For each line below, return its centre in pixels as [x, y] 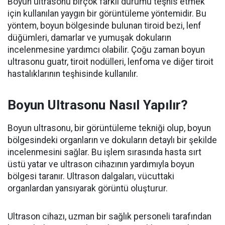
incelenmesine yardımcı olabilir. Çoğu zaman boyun [106, 50]
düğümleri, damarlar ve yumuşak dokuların [89, 38]
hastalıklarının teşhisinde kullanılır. [73, 74]
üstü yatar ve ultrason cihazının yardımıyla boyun [101, 164]
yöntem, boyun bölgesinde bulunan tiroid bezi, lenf [104, 26]
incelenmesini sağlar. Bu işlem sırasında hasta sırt [104, 152]
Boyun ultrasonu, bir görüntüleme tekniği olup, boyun [109, 128]
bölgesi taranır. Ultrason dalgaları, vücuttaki [91, 177]
